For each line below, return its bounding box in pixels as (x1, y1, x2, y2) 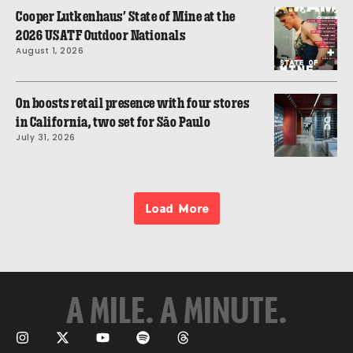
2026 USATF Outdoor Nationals (16, 28, 185, 43)
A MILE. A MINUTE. (66, 288, 287, 331)
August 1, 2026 (16, 44, 84, 57)
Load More (144, 200, 209, 215)
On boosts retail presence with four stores (16, 95, 249, 110)
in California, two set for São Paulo (16, 114, 210, 129)
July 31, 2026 (16, 131, 76, 143)
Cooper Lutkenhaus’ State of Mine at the (16, 9, 236, 24)
